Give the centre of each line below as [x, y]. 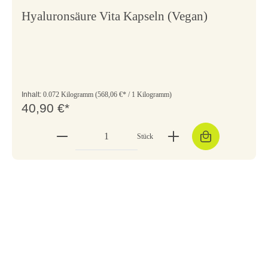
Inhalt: [32, 95]
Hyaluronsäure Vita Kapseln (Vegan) [115, 16]
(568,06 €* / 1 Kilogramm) [133, 95]
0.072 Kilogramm [69, 95]
